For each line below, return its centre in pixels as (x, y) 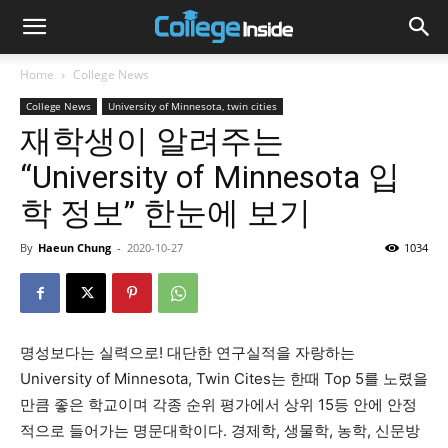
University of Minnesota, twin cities (192, 106)
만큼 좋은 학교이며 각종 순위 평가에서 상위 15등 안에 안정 (218, 404)
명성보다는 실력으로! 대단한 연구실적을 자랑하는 (187, 352)
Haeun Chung (74, 247)
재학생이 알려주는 (152, 141)
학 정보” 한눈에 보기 (165, 213)
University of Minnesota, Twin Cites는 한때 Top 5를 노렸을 (224, 378)
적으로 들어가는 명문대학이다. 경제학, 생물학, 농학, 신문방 (220, 430)
